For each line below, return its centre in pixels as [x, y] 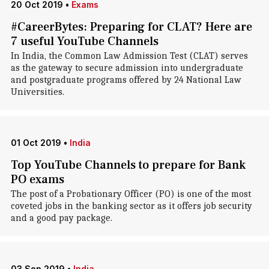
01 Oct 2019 [36, 143]
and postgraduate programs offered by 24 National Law [126, 80]
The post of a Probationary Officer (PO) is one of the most [131, 194]
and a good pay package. [61, 218]
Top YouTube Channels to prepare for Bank [128, 165]
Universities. [37, 92]
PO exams [37, 180]
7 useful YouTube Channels [84, 41]
